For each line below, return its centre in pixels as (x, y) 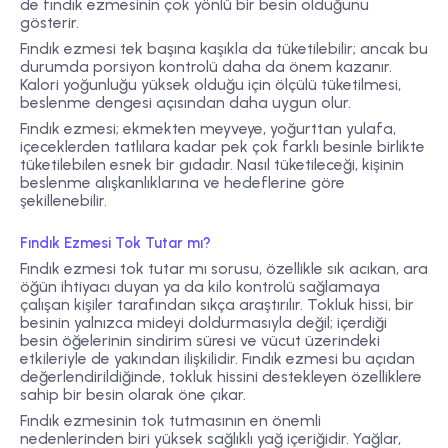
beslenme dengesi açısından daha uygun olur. (185, 102)
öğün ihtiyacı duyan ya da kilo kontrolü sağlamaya (200, 287)
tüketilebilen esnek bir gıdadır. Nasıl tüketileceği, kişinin (212, 165)
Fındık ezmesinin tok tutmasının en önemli (170, 421)
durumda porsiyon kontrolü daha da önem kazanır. (206, 66)
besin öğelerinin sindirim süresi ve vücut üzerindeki (200, 341)
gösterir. (49, 22)
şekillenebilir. (63, 201)
